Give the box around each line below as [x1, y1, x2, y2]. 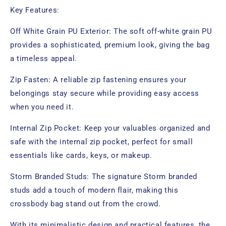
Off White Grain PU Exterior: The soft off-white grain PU [10, 27, 212, 36]
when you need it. [10, 102, 74, 111]
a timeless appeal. [10, 54, 77, 63]
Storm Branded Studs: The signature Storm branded [10, 172, 197, 181]
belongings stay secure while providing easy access [10, 89, 200, 98]
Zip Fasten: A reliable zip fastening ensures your [10, 75, 187, 84]
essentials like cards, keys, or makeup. [10, 151, 152, 160]
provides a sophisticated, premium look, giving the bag [10, 40, 210, 49]
